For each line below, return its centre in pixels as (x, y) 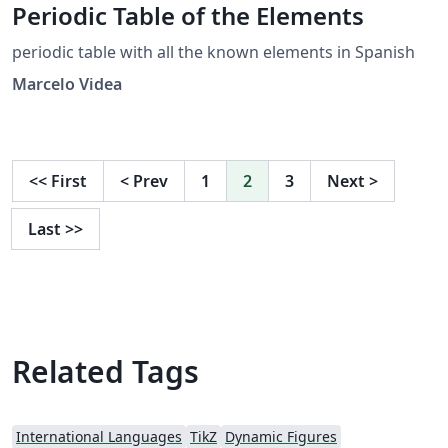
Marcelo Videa (67, 84)
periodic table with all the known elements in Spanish (213, 52)
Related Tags (105, 372)
